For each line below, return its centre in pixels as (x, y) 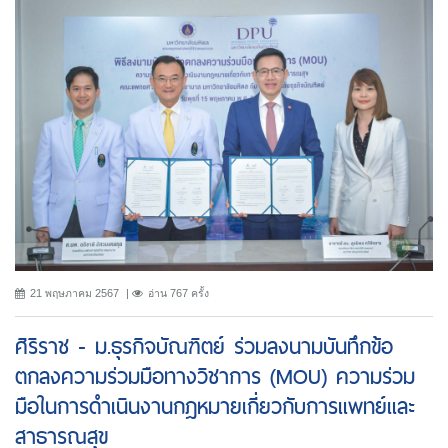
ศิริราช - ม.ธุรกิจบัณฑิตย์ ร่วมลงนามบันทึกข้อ (204, 346)
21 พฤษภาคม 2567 (74, 292)
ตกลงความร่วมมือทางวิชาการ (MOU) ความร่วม (215, 376)
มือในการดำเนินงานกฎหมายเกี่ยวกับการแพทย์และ (215, 406)
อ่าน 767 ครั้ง (178, 292)
